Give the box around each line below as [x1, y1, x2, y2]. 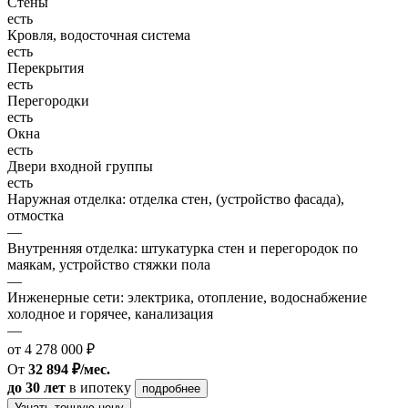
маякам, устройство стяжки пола [7, 256, 210, 272]
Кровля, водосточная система [7, 26, 190, 43]
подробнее [142, 381, 200, 395]
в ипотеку [69, 379, 131, 395]
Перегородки [7, 92, 89, 108]
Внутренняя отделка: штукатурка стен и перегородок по [7, 240, 358, 256]
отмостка [7, 207, 64, 223]
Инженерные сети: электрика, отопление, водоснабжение [7, 289, 367, 305]
